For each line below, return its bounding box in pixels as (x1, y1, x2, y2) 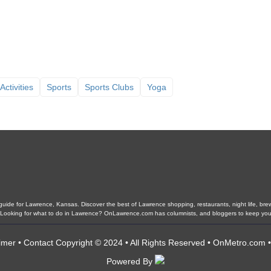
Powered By (106, 256, 155, 266)
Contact (24, 238, 53, 247)
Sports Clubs (85, 82, 134, 92)
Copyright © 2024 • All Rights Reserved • (53, 238, 213, 247)
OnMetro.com (213, 238, 266, 247)
